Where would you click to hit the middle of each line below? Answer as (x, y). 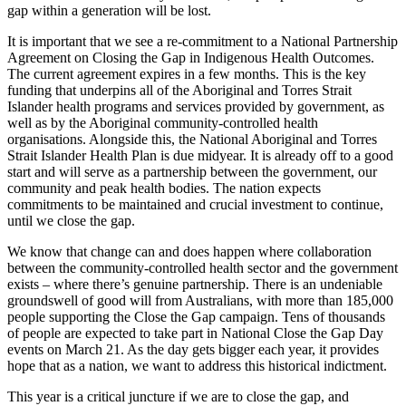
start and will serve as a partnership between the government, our (192, 172)
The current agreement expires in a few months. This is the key (187, 74)
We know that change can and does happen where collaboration (189, 252)
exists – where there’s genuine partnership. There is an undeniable (195, 285)
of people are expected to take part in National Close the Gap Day (195, 333)
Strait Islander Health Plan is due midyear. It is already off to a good (200, 156)
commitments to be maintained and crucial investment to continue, (195, 205)
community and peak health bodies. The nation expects (164, 188)
